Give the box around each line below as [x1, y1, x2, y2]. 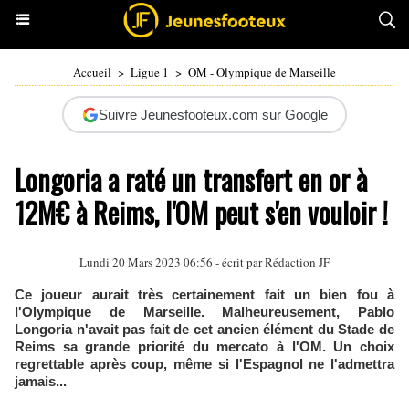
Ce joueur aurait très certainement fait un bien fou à [15, 287, 394, 302]
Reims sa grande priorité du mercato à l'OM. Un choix [15, 339, 394, 354]
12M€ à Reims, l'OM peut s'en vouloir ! [15, 192, 388, 233]
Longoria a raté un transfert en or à [15, 159, 367, 200]
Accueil [73, 64, 111, 80]
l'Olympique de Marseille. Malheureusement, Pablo [15, 304, 394, 320]
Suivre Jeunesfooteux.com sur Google [98, 107, 328, 122]
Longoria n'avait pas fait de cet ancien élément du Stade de [15, 321, 394, 337]
